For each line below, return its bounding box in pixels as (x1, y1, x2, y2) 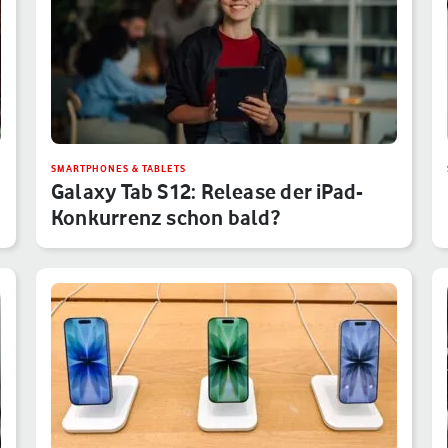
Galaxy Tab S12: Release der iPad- (51, 178, 364, 204)
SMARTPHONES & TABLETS (51, 162, 186, 174)
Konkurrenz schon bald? (51, 204, 280, 230)
